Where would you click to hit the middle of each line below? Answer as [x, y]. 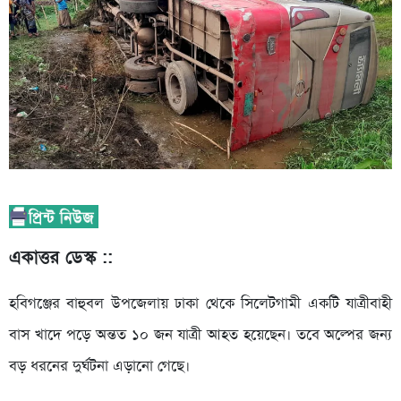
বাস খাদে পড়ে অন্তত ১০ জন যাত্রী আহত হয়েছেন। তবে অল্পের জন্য [200, 336]
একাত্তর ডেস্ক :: [61, 258]
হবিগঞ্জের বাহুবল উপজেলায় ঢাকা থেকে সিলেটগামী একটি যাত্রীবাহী [200, 304]
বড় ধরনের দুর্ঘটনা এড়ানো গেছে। [99, 367]
